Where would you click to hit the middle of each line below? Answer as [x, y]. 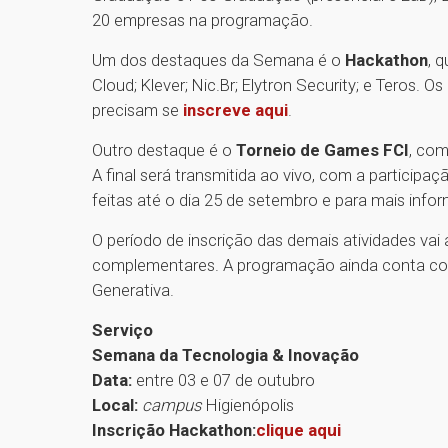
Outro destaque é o [164, 149]
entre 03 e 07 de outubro [227, 379]
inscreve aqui [235, 109]
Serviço [124, 329]
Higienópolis [252, 404]
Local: [117, 404]
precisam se [137, 109]
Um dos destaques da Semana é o [218, 59]
